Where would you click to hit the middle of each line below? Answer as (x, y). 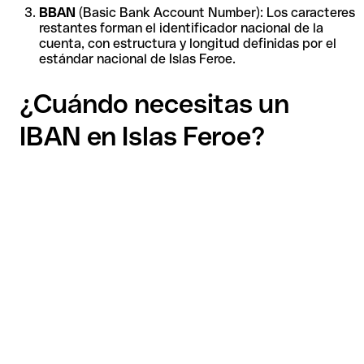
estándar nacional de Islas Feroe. (137, 58)
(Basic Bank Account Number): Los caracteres (215, 12)
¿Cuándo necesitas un (154, 104)
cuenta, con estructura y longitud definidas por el (188, 43)
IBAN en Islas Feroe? (142, 136)
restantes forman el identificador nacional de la (181, 28)
